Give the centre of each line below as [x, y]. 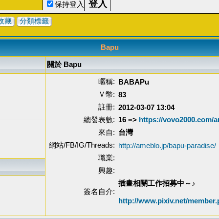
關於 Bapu [64, 64]
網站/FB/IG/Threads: [82, 145]
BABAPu [134, 82]
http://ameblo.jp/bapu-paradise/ [167, 145]
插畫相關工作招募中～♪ [157, 183]
